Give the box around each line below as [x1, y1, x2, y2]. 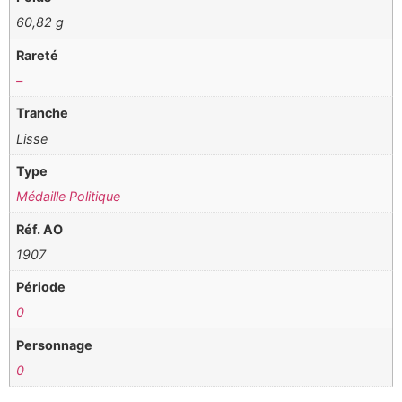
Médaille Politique [16, 188, 121, 205]
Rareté [16, 47, 59, 63]
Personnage [16, 336, 93, 353]
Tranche [16, 105, 69, 121]
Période [16, 279, 66, 295]
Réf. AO [16, 221, 64, 237]
